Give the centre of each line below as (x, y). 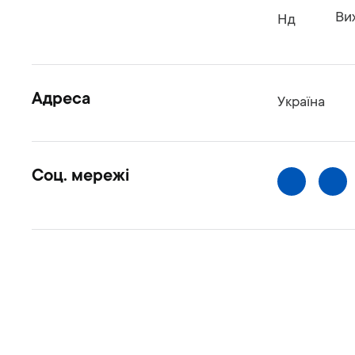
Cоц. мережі (80, 177)
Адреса (61, 100)
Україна (301, 103)
